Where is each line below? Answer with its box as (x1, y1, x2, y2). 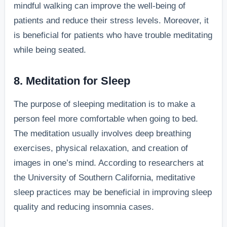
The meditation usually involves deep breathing (14, 128, 192, 138)
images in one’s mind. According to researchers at (14, 158, 204, 168)
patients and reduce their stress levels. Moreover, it (14, 15, 209, 25)
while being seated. (14, 45, 87, 55)
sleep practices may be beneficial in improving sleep (14, 187, 212, 197)
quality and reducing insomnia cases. (14, 202, 155, 212)
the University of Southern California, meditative (14, 172, 196, 182)
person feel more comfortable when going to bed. (14, 113, 199, 124)
